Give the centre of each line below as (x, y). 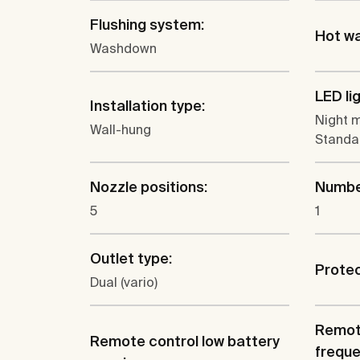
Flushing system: (147, 25)
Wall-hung (121, 130)
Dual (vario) (124, 282)
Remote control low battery (185, 342)
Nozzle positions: (149, 187)
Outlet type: (131, 259)
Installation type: (147, 106)
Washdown (123, 49)
